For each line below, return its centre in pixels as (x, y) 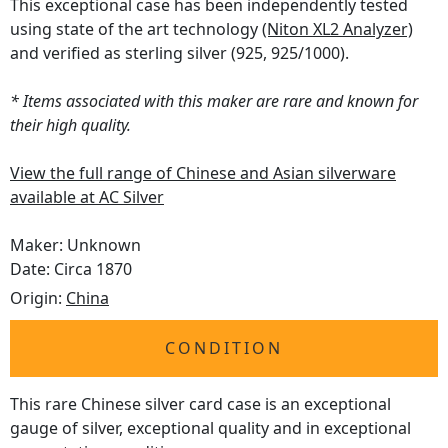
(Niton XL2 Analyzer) (337, 29)
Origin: (38, 298)
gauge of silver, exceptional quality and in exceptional (210, 428)
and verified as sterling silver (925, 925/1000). (179, 53)
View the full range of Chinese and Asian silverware (203, 173)
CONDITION (224, 348)
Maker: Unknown (75, 245)
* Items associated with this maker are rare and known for (214, 101)
